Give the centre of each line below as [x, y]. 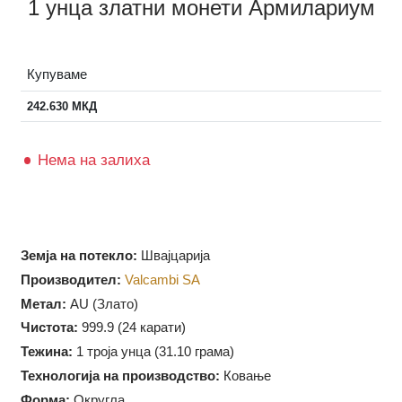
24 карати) [162, 366]
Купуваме [60, 99]
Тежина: [49, 391]
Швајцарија [183, 290]
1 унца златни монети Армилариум [212, 29]
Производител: [74, 315]
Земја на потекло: [83, 290]
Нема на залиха [98, 190]
